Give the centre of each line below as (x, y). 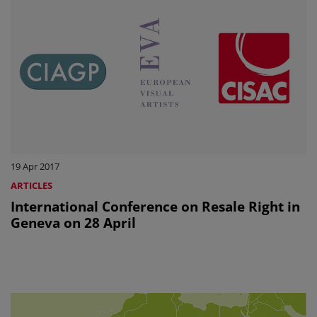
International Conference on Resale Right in (155, 206)
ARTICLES (31, 185)
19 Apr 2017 (35, 166)
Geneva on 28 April (73, 222)
